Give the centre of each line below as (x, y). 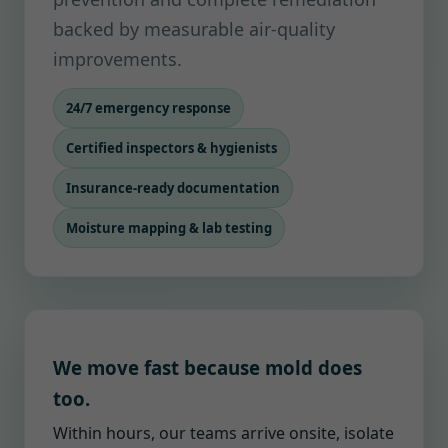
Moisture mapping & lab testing (169, 228)
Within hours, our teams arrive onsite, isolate (223, 433)
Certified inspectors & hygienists (171, 148)
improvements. (117, 59)
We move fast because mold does (207, 367)
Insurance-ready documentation (173, 188)
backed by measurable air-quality (194, 29)
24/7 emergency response (148, 108)
